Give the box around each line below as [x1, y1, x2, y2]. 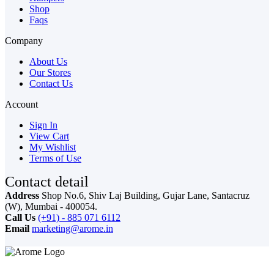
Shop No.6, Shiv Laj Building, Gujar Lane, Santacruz [42, 190, 250, 201]
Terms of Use [29, 152, 81, 163]
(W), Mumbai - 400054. [5, 201, 97, 212]
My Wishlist [29, 141, 76, 152]
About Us [29, 56, 67, 67]
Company [5, 35, 43, 46]
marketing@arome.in [32, 223, 113, 234]
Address [5, 190, 39, 201]
